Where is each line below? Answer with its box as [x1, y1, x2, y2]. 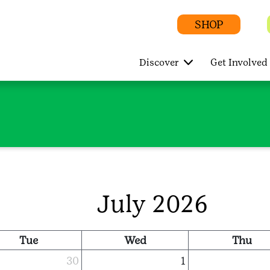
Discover [139, 57, 179, 69]
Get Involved [210, 57, 268, 69]
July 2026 [96, 189, 209, 218]
